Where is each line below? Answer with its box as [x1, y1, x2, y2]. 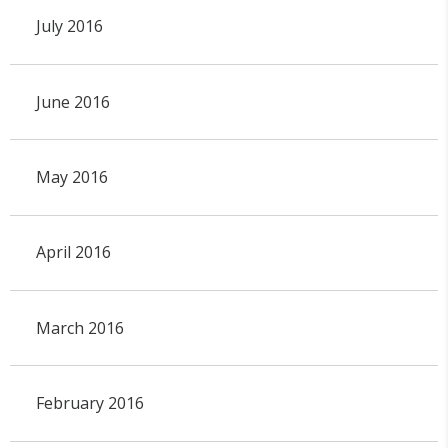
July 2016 [35, 15, 103, 38]
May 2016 [35, 166, 108, 188]
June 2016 [35, 90, 110, 113]
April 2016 [35, 241, 111, 264]
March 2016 [35, 316, 124, 339]
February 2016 [35, 392, 144, 415]
